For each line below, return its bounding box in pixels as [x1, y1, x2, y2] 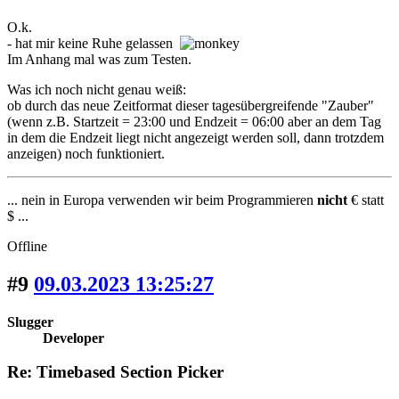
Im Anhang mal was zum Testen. [7, 51, 191, 67]
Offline [7, 238, 47, 254]
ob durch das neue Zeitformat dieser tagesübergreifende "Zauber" [7, 97, 374, 113]
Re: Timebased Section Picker [7, 362, 224, 382]
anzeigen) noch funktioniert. [7, 145, 165, 161]
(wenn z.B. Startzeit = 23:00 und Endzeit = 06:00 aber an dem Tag [7, 113, 381, 129]
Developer [43, 330, 104, 346]
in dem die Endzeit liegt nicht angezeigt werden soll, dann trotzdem [7, 129, 384, 145]
